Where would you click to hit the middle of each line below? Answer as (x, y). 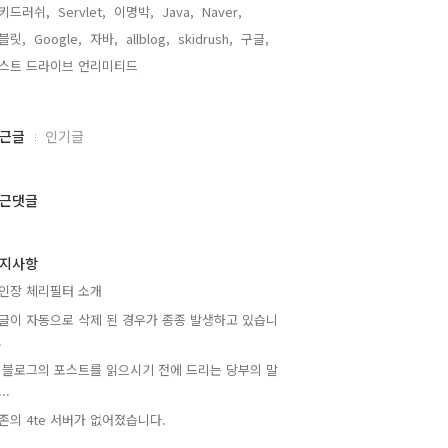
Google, (58, 38)
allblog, (148, 38)
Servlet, (82, 11)
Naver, (222, 11)
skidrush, (205, 38)
